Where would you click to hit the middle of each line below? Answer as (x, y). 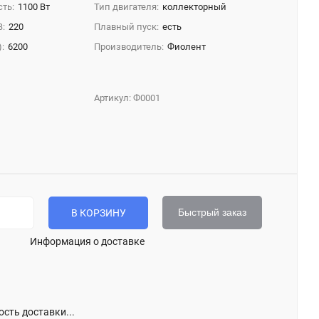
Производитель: (129, 47)
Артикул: (114, 98)
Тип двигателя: (127, 7)
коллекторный (195, 7)
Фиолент (187, 47)
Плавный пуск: (127, 27)
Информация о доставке (87, 241)
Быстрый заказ (213, 212)
